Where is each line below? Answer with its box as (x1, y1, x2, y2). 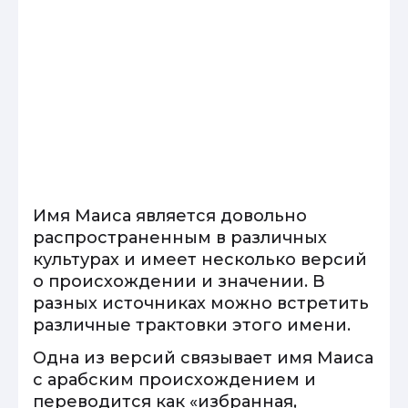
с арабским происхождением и (33, 370, 316, 390)
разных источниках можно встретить (33, 293, 369, 313)
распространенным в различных (33, 228, 327, 248)
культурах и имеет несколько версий (33, 250, 367, 270)
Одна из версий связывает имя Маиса (33, 348, 373, 368)
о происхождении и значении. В (33, 271, 325, 291)
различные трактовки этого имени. (33, 315, 351, 335)
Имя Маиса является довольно (33, 206, 307, 226)
